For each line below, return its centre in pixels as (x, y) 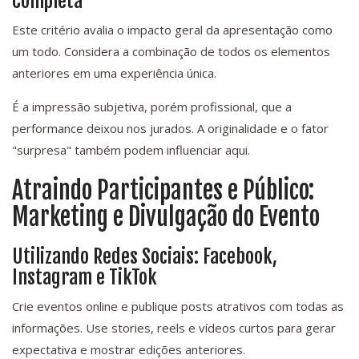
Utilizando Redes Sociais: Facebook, (145, 257)
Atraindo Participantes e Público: (163, 191)
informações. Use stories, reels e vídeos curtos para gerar (174, 328)
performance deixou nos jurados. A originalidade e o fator (170, 129)
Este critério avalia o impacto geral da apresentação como (172, 30)
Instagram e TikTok (85, 278)
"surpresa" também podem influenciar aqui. (131, 150)
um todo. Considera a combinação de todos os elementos (171, 52)
